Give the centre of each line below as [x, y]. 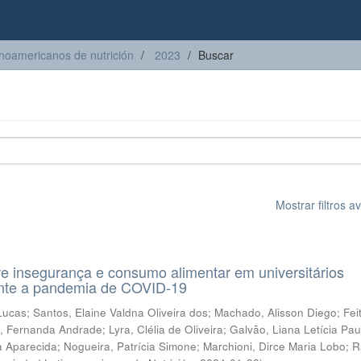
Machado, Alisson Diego [276, 312]
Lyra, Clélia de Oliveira [166, 329]
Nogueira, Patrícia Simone [131, 346]
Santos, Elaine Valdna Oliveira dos [121, 312]
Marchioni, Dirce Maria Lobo [275, 346]
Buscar [216, 55]
